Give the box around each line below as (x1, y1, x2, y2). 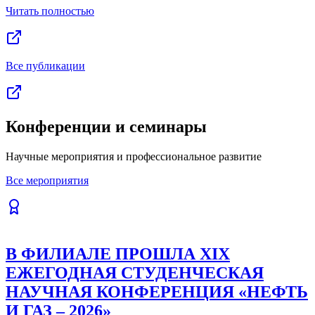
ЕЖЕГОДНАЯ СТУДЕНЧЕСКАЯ (6, 264, 264, 283)
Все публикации (6, 60, 85, 72)
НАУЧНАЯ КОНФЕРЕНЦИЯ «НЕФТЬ (6, 283, 308, 302)
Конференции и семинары (6, 117, 207, 136)
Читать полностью (6, 5, 94, 18)
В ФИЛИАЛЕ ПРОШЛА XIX (6, 245, 230, 264)
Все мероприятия (6, 174, 89, 187)
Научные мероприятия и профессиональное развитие (6, 150, 262, 163)
